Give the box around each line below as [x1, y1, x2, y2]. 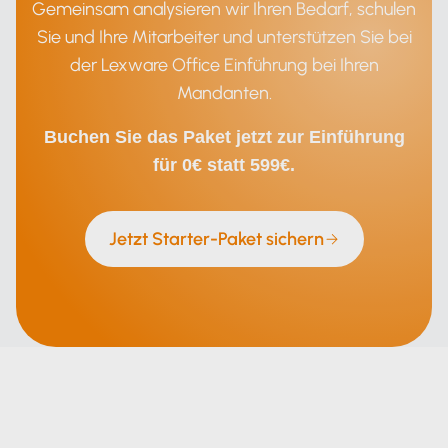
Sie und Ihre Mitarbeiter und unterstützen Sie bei [36, 25, 412, 48]
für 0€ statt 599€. [153, 154, 295, 175]
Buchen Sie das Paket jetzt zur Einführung [43, 126, 405, 147]
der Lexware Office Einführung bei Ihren [69, 53, 379, 76]
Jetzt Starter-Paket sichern [108, 227, 324, 250]
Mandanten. [176, 81, 272, 104]
